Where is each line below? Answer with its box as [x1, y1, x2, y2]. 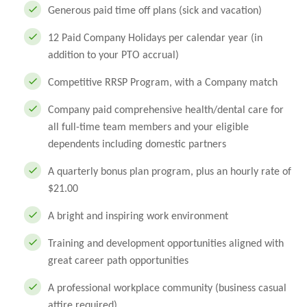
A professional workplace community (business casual [48, 283, 286, 294]
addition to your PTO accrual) [48, 50, 179, 61]
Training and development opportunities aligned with [48, 238, 284, 249]
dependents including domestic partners [48, 139, 226, 150]
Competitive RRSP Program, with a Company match [48, 77, 278, 88]
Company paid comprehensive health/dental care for [48, 105, 284, 116]
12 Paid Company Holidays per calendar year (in [48, 33, 262, 44]
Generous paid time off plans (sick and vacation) [48, 5, 262, 16]
